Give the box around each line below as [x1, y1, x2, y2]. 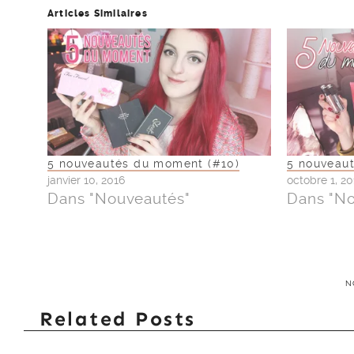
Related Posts [40, 307, 196, 332]
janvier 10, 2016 [47, 174, 125, 187]
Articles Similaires [47, 7, 148, 19]
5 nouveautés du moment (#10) [47, 157, 240, 171]
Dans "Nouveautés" [47, 190, 191, 209]
